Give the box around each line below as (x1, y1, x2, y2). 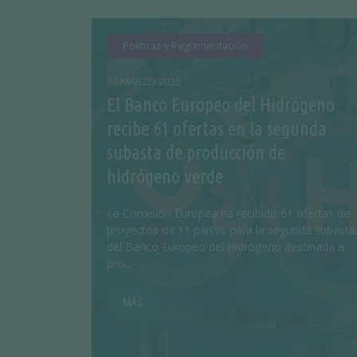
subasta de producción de (107, 141, 285, 163)
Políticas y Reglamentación (123, 37, 248, 53)
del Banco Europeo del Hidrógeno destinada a (107, 238, 344, 254)
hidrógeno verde (107, 165, 223, 187)
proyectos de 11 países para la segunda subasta (107, 222, 355, 237)
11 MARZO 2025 (107, 73, 181, 88)
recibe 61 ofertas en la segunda (107, 117, 327, 139)
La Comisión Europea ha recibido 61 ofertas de (107, 205, 350, 221)
